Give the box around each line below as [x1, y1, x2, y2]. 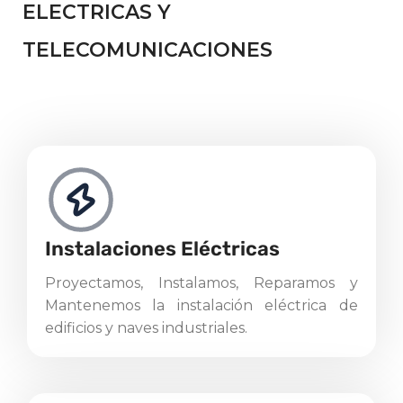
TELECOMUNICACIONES [22, 37, 273, 62]
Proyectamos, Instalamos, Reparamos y [45, 273, 358, 291]
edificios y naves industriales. [45, 318, 247, 336]
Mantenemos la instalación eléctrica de [45, 296, 358, 314]
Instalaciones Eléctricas [45, 236, 280, 261]
